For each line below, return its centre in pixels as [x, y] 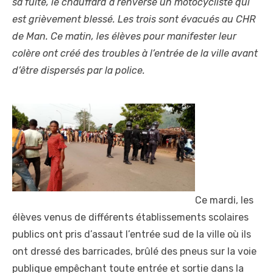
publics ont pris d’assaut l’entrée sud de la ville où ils [132, 235]
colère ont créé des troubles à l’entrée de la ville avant [135, 54]
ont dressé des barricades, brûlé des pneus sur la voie [134, 252]
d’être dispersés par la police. [79, 71]
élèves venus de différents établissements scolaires [130, 218]
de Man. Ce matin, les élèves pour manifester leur [124, 37]
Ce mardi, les [224, 200]
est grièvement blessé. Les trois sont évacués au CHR [134, 19]
